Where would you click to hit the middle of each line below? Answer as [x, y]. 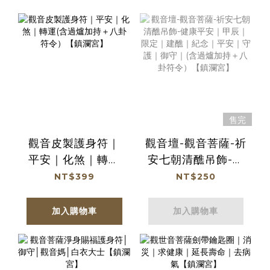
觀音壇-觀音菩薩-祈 [196, 143]
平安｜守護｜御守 [196, 208]
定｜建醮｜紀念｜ [196, 192]
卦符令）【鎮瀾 [196, 241]
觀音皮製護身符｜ [74, 143]
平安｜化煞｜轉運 [74, 159]
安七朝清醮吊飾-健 [196, 159]
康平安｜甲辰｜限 [196, 176]
